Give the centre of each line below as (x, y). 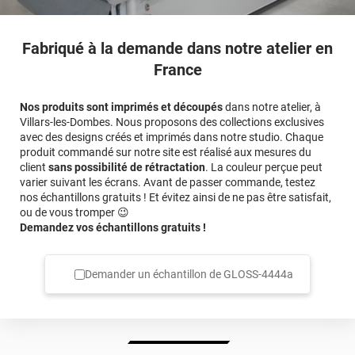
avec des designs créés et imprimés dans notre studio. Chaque (172, 137)
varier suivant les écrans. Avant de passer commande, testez (168, 182)
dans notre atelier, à (272, 107)
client (34, 167)
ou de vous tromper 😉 (74, 212)
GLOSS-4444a (258, 275)
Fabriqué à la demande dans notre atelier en (177, 48)
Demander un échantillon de (154, 275)
